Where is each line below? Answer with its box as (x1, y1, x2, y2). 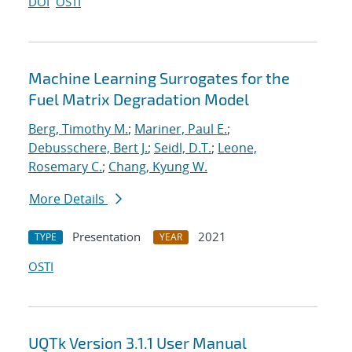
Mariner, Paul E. (134, 120, 227, 138)
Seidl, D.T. (154, 139, 211, 157)
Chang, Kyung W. (108, 158, 207, 176)
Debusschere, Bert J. (28, 139, 148, 157)
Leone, (218, 139, 257, 157)
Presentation (72, 229, 141, 245)
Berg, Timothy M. (28, 120, 128, 138)
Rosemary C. (28, 158, 102, 176)
